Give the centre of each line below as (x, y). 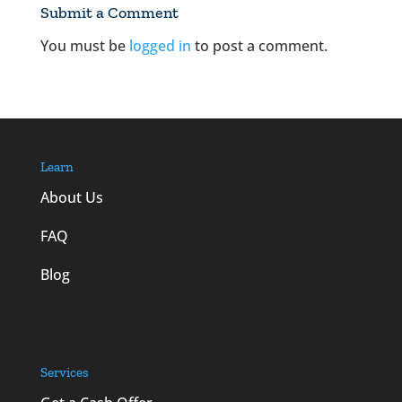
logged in (160, 46)
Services (64, 373)
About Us (71, 198)
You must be (84, 46)
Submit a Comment (109, 13)
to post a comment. (259, 46)
